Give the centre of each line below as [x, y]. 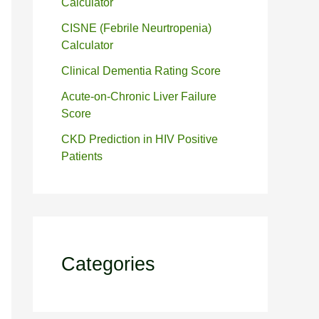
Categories [108, 264]
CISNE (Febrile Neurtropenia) [136, 28]
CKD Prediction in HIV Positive [140, 139]
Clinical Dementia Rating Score [141, 71]
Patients [82, 156]
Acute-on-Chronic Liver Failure [139, 96]
